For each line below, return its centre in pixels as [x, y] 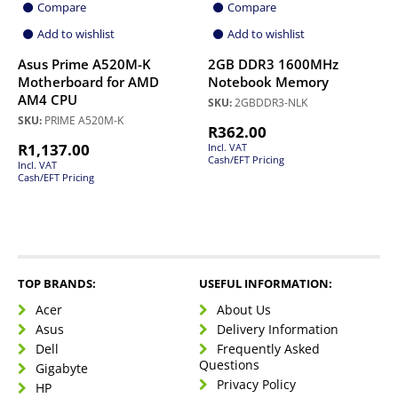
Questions [229, 365]
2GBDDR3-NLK [270, 103]
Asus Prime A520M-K [84, 65]
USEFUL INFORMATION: [266, 284]
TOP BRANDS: [57, 284]
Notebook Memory [268, 83]
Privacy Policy [256, 385]
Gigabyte [62, 369]
